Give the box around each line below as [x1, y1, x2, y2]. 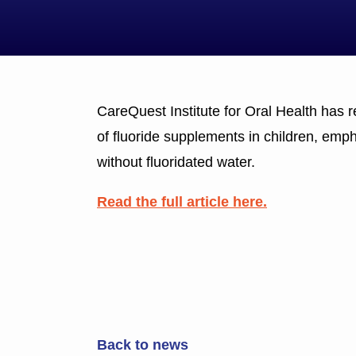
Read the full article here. [97, 193, 267, 210]
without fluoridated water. [97, 153, 255, 170]
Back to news [97, 336, 188, 353]
